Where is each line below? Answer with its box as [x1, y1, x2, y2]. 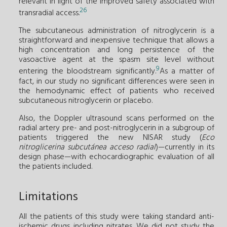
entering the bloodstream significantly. [19, 65, 156, 79]
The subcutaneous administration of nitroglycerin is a [19, 24, 214, 38]
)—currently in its [156, 140, 214, 154]
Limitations [19, 187, 78, 207]
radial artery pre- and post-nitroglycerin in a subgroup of [19, 121, 214, 135]
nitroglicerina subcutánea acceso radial [19, 140, 156, 154]
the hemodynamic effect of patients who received [19, 84, 214, 98]
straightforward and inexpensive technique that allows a [19, 34, 214, 48]
